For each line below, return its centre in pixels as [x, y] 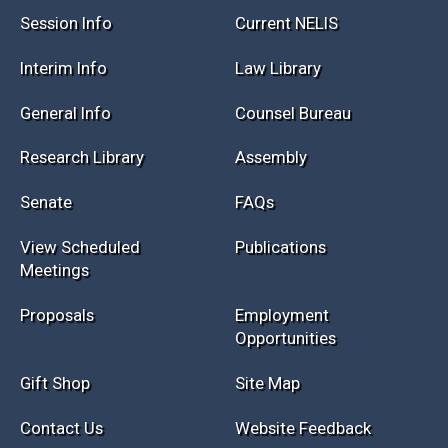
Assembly [270, 307]
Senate [46, 352]
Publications [280, 397]
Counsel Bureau [292, 262]
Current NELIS [286, 172]
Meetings [55, 420]
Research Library [82, 307]
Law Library [277, 217]
